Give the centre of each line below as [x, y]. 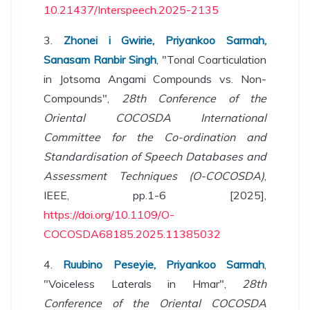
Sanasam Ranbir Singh [100, 60]
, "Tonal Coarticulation [211, 60]
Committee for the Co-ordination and [155, 137]
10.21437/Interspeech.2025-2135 [131, 10]
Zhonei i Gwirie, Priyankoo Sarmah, [165, 40]
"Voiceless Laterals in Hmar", [143, 284]
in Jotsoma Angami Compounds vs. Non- [155, 79]
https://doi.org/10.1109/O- [109, 215]
